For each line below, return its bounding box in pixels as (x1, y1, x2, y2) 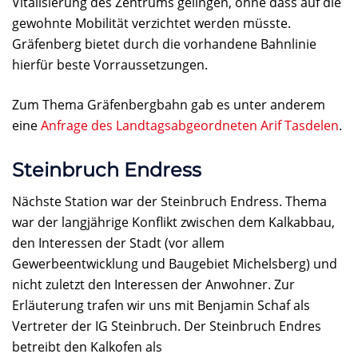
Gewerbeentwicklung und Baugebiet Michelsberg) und (12, 255, 337, 273)
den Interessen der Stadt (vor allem (12, 234, 225, 253)
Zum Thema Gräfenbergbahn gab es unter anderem (12, 96, 325, 114)
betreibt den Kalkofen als (12, 338, 162, 356)
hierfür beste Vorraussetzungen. (12, 56, 208, 74)
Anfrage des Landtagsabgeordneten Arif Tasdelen (41, 117, 339, 135)
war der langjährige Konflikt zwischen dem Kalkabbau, (12, 213, 335, 232)
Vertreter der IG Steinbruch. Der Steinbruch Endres (12, 317, 321, 336)
